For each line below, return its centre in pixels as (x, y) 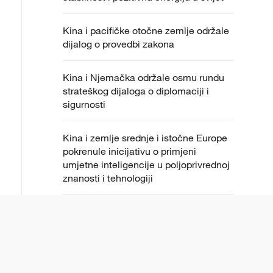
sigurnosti (84, 105)
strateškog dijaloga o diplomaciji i (136, 91)
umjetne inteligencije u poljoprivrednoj (146, 165)
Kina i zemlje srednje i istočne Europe (145, 138)
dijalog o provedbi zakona (119, 44)
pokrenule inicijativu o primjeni (129, 151)
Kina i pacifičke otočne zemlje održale (146, 31)
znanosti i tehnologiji (108, 178)
